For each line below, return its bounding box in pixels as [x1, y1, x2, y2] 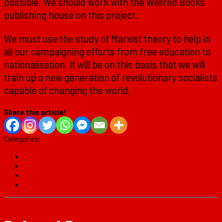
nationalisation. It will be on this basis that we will [4, 57, 205, 71]
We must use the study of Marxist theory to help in [4, 32, 211, 45]
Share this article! [4, 107, 66, 117]
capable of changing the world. [4, 83, 131, 97]
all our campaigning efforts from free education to [4, 45, 211, 58]
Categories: [4, 134, 42, 144]
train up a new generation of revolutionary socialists [4, 70, 218, 84]
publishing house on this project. [4, 8, 138, 21]
